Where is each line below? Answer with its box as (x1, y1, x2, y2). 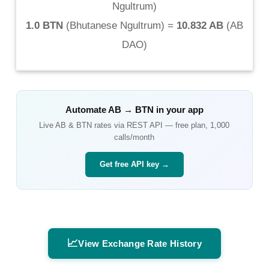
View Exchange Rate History (78, 238, 202, 249)
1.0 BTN (25, 19, 63, 31)
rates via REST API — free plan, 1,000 (92, 120, 230, 130)
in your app (153, 104, 204, 115)
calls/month (114, 132, 155, 142)
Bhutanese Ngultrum (69, 19, 161, 31)
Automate (65, 104, 108, 115)
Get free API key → (99, 159, 169, 169)
